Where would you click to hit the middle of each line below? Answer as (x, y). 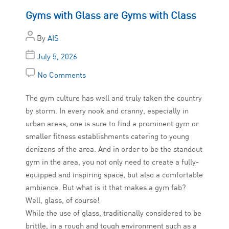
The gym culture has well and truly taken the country (114, 98)
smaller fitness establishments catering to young (107, 136)
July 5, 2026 (57, 57)
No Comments (62, 75)
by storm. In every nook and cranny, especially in (107, 111)
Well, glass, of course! (63, 200)
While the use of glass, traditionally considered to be (113, 213)
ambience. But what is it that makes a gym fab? (106, 188)
